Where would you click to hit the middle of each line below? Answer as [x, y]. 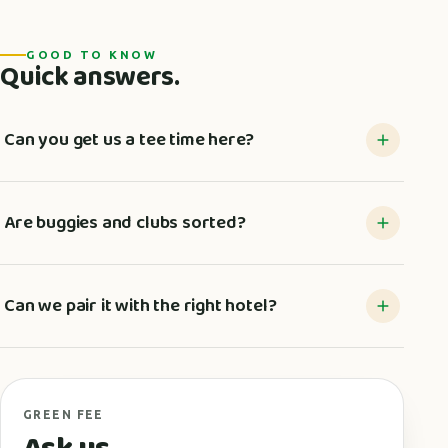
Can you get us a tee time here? [129, 139]
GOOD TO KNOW [92, 55]
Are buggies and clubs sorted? [125, 222]
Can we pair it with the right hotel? [140, 305]
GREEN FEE [63, 415]
